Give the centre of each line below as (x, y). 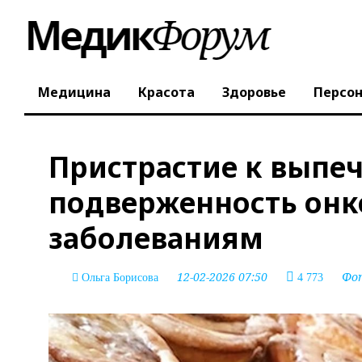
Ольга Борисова (120, 278)
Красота (166, 93)
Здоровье (254, 93)
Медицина (74, 93)
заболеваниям (156, 238)
